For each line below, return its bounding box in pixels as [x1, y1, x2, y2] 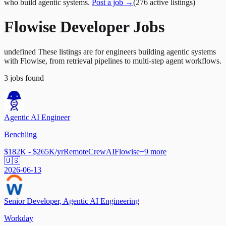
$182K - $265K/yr [4, 147, 64, 156]
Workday [4, 213, 33, 222]
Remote [64, 147, 88, 156]
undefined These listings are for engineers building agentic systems [4, 47, 216, 56]
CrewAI [88, 147, 115, 156]
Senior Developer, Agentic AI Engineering [4, 196, 139, 205]
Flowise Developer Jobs [4, 18, 164, 36]
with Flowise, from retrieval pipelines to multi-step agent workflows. [4, 56, 221, 65]
